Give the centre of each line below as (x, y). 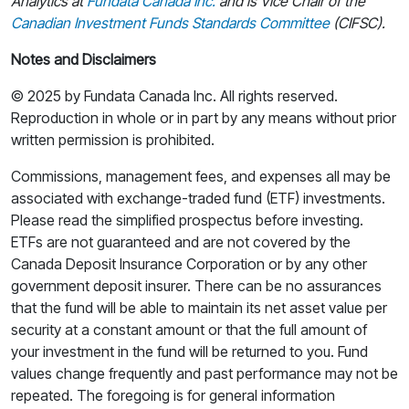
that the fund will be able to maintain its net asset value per (199, 308)
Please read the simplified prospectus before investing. (187, 220)
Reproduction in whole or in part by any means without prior (204, 118)
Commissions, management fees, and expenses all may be (201, 177)
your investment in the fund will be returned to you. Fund (189, 352)
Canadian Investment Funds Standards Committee (170, 23)
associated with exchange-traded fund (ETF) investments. (198, 199)
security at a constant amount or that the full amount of (189, 330)
